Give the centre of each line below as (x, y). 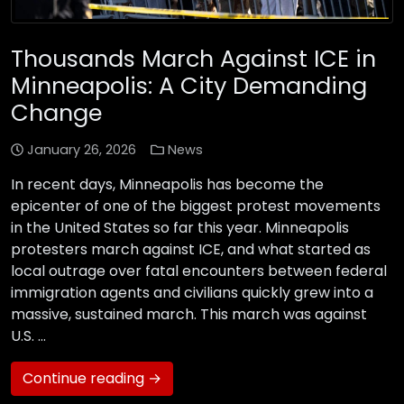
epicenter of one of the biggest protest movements (196, 207)
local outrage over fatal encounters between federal (199, 271)
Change (56, 113)
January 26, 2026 (82, 150)
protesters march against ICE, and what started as (191, 250)
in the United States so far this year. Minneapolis (180, 228)
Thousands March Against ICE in (193, 59)
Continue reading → (92, 379)
